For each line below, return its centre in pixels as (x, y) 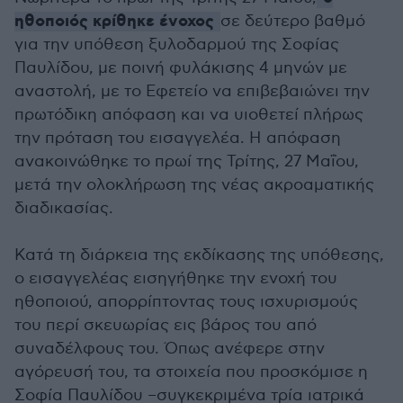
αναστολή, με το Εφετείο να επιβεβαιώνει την (192, 91)
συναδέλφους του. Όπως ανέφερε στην (170, 348)
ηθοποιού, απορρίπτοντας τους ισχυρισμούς (186, 301)
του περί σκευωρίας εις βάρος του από (166, 325)
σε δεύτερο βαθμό (293, 21)
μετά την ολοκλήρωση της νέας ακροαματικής (194, 184)
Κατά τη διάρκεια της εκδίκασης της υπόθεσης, (199, 255)
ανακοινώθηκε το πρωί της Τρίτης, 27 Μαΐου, (187, 161)
